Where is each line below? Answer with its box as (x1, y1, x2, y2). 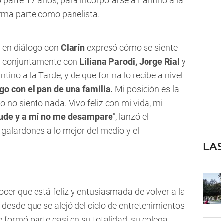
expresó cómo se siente (85, 42, 178, 53)
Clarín (61, 42, 85, 53)
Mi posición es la (115, 84, 179, 95)
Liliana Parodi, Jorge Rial (79, 56, 182, 67)
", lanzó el (113, 111, 148, 122)
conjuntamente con (2, 56, 79, 67)
